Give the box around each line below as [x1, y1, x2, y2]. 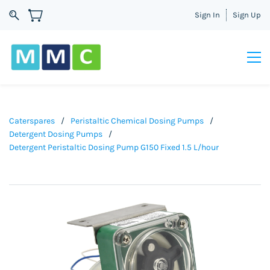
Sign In [195, 10, 220, 19]
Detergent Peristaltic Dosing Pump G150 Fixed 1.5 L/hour [9, 142, 219, 152]
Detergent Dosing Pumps [9, 129, 102, 139]
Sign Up [233, 10, 261, 19]
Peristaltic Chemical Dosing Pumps [71, 116, 204, 126]
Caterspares [9, 116, 55, 126]
